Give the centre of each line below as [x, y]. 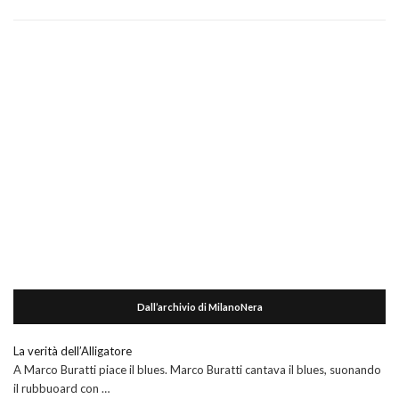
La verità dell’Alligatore [73, 350]
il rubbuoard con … [61, 388]
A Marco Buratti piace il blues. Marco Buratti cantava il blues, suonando [197, 369]
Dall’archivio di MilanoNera [199, 306]
